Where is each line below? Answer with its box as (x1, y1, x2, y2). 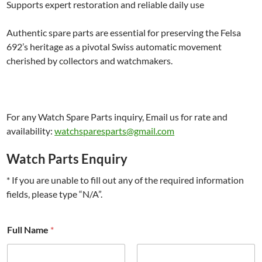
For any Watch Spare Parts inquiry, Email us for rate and (6, 111, 228, 122)
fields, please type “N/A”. (6, 188, 103, 199)
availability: (6, 125, 55, 136)
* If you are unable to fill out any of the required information (6, 174, 244, 185)
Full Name (7, 223, 51, 235)
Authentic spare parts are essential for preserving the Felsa (6, 26, 242, 38)
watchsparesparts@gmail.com (54, 125, 175, 136)
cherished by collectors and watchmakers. (6, 54, 173, 66)
